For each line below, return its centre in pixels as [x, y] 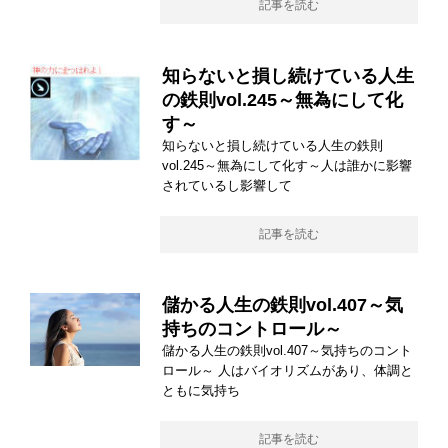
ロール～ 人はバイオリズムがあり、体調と [287, 370]
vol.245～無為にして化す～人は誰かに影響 [287, 165]
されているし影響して [227, 185]
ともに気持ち [201, 390]
